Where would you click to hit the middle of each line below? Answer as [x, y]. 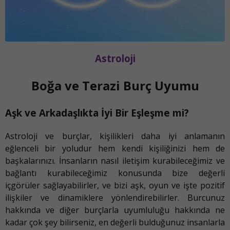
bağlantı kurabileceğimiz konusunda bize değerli [115, 173]
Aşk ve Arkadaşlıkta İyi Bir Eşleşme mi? [97, 113]
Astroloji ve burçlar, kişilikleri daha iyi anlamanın [115, 136]
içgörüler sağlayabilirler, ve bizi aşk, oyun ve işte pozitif [115, 185]
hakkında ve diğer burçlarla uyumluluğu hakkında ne [115, 210]
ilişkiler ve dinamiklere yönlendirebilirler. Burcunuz [115, 197]
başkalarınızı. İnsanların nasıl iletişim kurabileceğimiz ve [115, 160]
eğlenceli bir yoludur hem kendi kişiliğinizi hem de [115, 148]
